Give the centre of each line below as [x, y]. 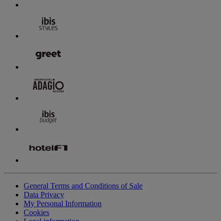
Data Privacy [44, 194]
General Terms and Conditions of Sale [83, 185]
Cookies [37, 212]
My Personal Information [63, 203]
